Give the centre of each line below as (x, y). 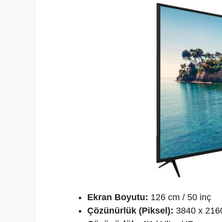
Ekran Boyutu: (118, 197)
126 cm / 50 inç (180, 197)
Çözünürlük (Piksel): (130, 211)
